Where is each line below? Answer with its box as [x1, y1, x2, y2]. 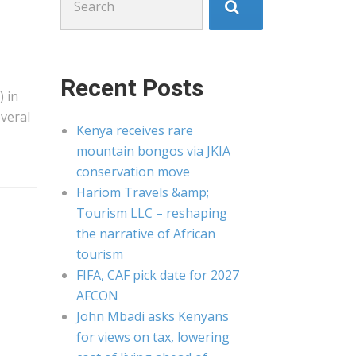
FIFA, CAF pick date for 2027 [76, 266, 239, 284]
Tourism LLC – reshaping [76, 204, 227, 222]
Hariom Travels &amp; [76, 184, 209, 201]
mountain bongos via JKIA [76, 142, 230, 160]
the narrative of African [76, 225, 215, 242]
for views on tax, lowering [76, 328, 230, 346]
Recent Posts [60, 74, 203, 102]
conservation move [76, 163, 190, 180]
